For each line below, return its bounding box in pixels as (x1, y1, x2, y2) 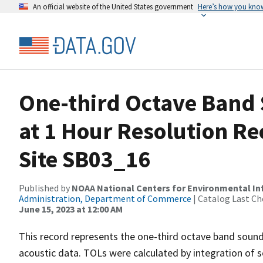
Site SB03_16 (19, 144, 150, 174)
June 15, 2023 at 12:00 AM (19, 203, 123, 215)
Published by (19, 182, 72, 194)
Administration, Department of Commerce (19, 193, 191, 204)
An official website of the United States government (33, 2, 193, 11)
